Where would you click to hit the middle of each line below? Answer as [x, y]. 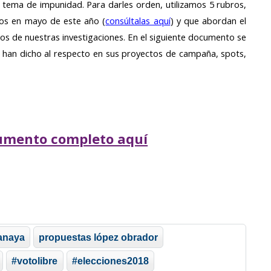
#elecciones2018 [110, 261]
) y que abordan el [208, 21]
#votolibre [35, 261]
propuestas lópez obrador [99, 237]
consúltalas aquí [138, 21]
